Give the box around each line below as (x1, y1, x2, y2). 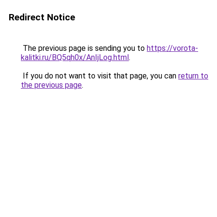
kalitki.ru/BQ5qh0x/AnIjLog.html (21, 53, 129, 62)
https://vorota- (147, 44, 198, 53)
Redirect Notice (9, 12, 75, 23)
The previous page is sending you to (21, 44, 147, 53)
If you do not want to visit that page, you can (21, 71, 178, 80)
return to (178, 71, 208, 80)
